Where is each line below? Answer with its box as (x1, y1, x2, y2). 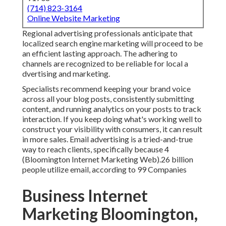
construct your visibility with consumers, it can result (22, 124, 202, 134)
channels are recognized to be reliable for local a (22, 59, 188, 69)
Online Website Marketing (27, 13, 120, 23)
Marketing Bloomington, (22, 204, 198, 224)
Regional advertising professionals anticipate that (22, 28, 193, 38)
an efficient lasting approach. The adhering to (22, 48, 178, 59)
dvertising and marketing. (22, 69, 110, 79)
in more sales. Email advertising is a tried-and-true (22, 134, 193, 144)
